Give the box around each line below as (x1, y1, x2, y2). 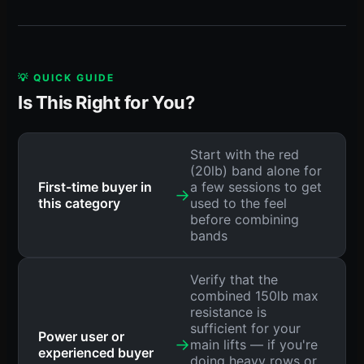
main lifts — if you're (189, 336, 318, 353)
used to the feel (189, 194, 287, 211)
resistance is (189, 303, 266, 320)
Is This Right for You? (18, 91, 195, 113)
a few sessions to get (189, 178, 322, 195)
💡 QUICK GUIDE (18, 71, 115, 84)
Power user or (38, 327, 124, 344)
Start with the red (189, 145, 299, 162)
